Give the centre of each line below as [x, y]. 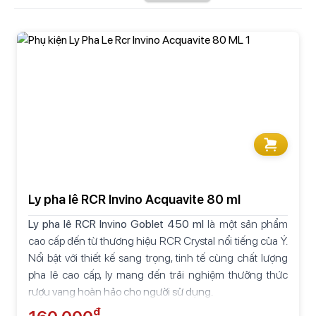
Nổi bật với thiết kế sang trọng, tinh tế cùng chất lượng [158, 257]
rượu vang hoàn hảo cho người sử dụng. [121, 291]
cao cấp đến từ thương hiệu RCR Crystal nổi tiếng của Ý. [158, 241]
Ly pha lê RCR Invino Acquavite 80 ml [134, 199]
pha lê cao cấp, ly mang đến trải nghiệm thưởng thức [158, 274]
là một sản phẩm [246, 224]
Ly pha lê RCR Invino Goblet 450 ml [116, 224]
